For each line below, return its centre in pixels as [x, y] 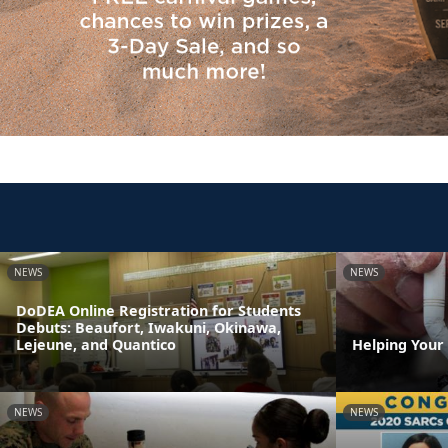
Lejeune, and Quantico [96, 345]
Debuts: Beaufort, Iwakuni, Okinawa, [148, 328]
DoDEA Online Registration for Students [158, 311]
